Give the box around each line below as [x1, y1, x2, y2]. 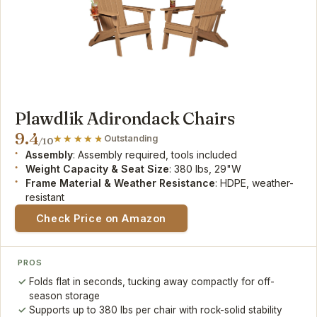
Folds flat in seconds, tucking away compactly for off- [29, 275, 275, 287]
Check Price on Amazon [35, 212, 166, 224]
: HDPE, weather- [215, 177, 294, 190]
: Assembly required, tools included [73, 149, 238, 161]
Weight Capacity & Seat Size [25, 163, 170, 175]
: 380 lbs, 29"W [169, 163, 242, 175]
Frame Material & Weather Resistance [25, 177, 216, 190]
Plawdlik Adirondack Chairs [15, 108, 235, 129]
